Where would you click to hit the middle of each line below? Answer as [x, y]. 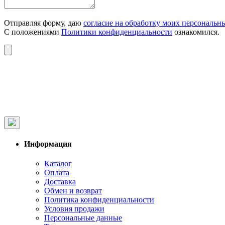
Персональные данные [83, 218]
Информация [48, 144]
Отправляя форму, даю [44, 23]
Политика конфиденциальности [99, 200]
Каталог [58, 164]
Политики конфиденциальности [117, 32]
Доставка [60, 182]
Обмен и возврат [73, 191]
